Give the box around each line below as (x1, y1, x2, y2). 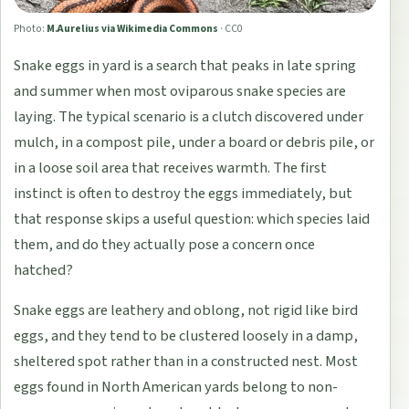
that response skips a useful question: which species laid (14, 208, 371, 231)
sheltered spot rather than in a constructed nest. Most (14, 351, 359, 373)
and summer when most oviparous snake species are (14, 80, 347, 103)
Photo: (14, 20, 46, 37)
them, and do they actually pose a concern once (14, 234, 316, 257)
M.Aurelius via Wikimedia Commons (47, 20, 219, 37)
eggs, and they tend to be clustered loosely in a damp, (14, 325, 359, 348)
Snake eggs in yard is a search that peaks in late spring (14, 55, 357, 78)
